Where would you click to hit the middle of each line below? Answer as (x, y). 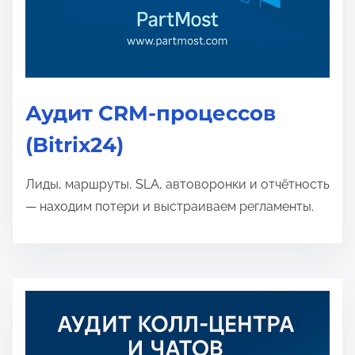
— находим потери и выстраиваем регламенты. (170, 206)
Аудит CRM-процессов (151, 113)
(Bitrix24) (74, 145)
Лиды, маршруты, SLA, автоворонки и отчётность (177, 184)
